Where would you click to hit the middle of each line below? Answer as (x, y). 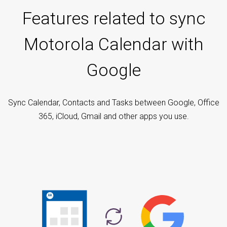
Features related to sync (113, 18)
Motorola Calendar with (113, 44)
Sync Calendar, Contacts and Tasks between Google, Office (113, 103)
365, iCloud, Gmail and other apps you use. (113, 117)
